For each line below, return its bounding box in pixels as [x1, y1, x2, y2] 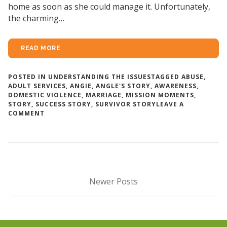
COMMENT [8, 108, 45, 118]
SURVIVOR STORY [95, 99, 156, 108]
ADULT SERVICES [8, 81, 66, 90]
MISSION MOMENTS [126, 90, 194, 99]
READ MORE [21, 44, 61, 52]
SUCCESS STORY [35, 99, 91, 108]
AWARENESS [155, 81, 197, 90]
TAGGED [151, 72, 181, 81]
